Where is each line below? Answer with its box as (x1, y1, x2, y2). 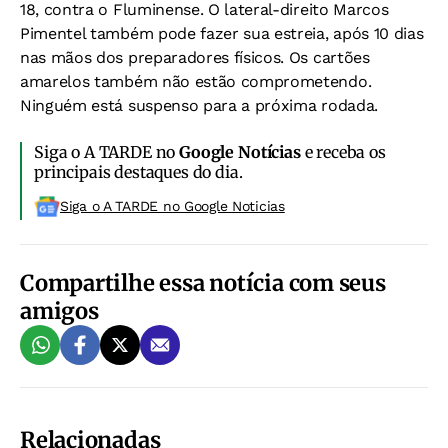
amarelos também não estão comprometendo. (20, 72, 372, 91)
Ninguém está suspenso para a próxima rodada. (20, 96, 378, 115)
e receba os (300, 142, 386, 162)
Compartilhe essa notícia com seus (20, 269, 386, 297)
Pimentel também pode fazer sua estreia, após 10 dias (20, 24, 424, 43)
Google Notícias (179, 142, 301, 162)
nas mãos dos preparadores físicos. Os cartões (20, 48, 370, 67)
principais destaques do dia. (34, 162, 243, 182)
